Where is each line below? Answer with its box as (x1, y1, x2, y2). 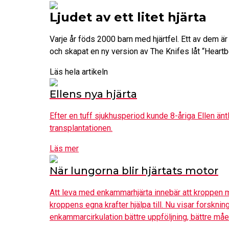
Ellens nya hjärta (50, 87, 137, 100)
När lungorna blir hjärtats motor (50, 164, 218, 177)
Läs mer (50, 143, 79, 153)
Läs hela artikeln (50, 66, 108, 77)
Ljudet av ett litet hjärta (50, 9, 207, 25)
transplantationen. (50, 123, 112, 133)
